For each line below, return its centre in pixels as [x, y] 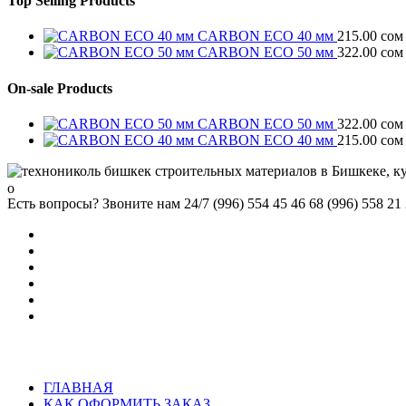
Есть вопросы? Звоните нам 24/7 [108, 204]
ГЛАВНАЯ [78, 387]
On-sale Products [60, 88]
